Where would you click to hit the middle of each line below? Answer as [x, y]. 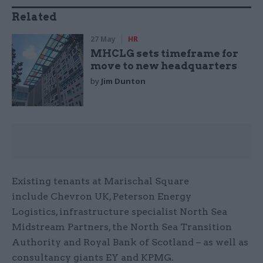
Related [34, 17]
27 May [103, 39]
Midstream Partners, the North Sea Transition [122, 227]
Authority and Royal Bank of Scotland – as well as [130, 242]
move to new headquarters [164, 66]
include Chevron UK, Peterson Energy [102, 196]
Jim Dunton [124, 81]
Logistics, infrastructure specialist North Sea [119, 211]
